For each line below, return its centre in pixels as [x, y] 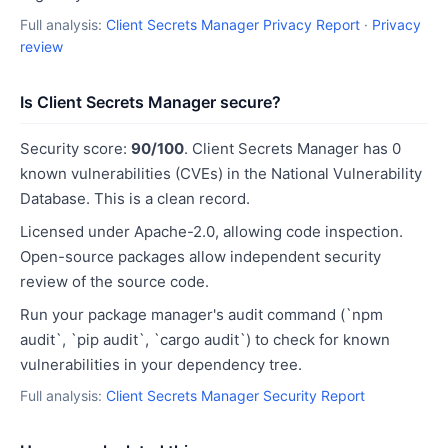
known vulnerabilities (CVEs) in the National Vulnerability [221, 173]
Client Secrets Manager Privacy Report [233, 24]
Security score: [75, 148]
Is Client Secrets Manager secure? [150, 102]
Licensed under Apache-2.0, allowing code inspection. [211, 231]
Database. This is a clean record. [135, 198]
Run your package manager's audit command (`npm [201, 314]
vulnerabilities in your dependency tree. [161, 364]
